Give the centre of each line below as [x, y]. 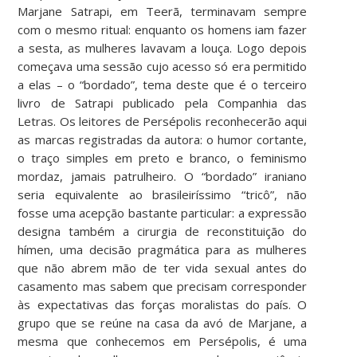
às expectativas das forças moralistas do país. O [163, 304]
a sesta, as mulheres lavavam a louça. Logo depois [163, 47]
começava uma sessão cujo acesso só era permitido [163, 66]
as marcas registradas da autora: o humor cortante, [163, 139]
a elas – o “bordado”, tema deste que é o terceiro [163, 84]
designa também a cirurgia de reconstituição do [163, 231]
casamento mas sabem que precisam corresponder [163, 286]
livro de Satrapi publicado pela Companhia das [163, 102]
